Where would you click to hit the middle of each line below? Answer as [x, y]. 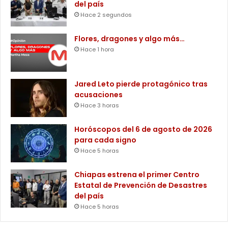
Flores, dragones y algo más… [130, 38]
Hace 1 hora [97, 49]
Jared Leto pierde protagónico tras [141, 84]
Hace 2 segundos [106, 15]
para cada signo [105, 140]
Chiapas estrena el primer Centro [137, 174]
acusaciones [98, 94]
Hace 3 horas [100, 105]
